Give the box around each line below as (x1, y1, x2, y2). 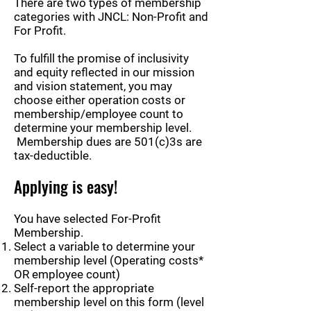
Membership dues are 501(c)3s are (14, 134, 202, 149)
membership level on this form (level (14, 294, 204, 309)
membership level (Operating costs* (14, 253, 203, 267)
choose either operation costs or (14, 92, 185, 107)
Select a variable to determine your (14, 239, 195, 253)
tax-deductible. (14, 148, 92, 162)
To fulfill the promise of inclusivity (14, 51, 189, 65)
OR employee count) (14, 267, 120, 281)
